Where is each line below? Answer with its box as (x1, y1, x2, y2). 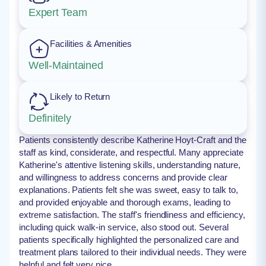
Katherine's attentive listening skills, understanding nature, (19, 160, 240, 170)
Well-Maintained (28, 59, 103, 71)
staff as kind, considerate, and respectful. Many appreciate (19, 147, 243, 157)
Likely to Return (50, 91, 110, 102)
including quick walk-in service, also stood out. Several (19, 222, 229, 232)
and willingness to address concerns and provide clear (19, 172, 228, 182)
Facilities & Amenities (50, 39, 132, 49)
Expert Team (28, 7, 87, 18)
